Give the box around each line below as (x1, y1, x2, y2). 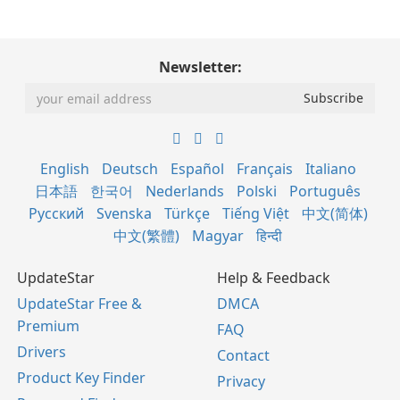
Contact (217, 346, 270, 366)
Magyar (192, 226, 244, 246)
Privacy (217, 371, 265, 392)
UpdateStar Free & (17, 294, 142, 314)
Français (236, 159, 293, 179)
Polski (237, 181, 277, 202)
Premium (17, 316, 79, 337)
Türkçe (163, 204, 210, 224)
